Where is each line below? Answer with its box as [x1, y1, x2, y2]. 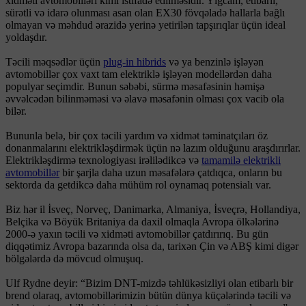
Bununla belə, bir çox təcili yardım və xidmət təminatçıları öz [5, 129, 268, 141]
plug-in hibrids [103, 55, 166, 68]
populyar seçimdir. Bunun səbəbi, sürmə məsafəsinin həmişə [5, 80, 264, 92]
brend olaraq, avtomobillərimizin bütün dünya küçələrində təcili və [5, 289, 291, 301]
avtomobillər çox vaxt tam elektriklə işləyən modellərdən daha [5, 68, 272, 80]
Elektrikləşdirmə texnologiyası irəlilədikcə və [5, 154, 201, 166]
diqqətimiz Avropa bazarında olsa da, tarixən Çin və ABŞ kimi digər [5, 240, 298, 252]
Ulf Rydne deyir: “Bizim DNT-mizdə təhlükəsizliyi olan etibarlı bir [5, 277, 293, 289]
